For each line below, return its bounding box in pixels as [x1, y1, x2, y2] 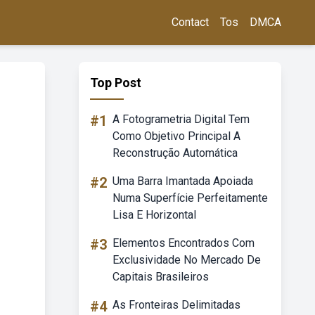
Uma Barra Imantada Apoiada [112, 174, 253, 188]
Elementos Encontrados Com [112, 236, 255, 250]
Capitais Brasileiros [112, 270, 209, 283]
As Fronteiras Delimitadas [112, 298, 240, 311]
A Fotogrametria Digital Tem [112, 112, 250, 126]
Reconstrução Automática [112, 146, 238, 160]
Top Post [90, 75, 141, 90]
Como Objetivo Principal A [112, 129, 240, 143]
